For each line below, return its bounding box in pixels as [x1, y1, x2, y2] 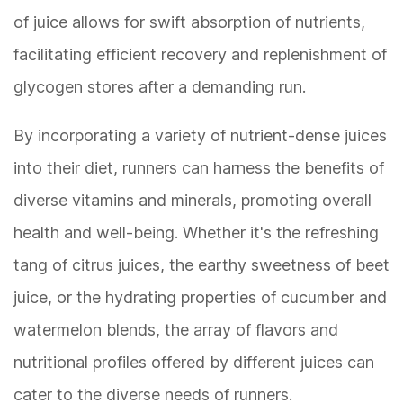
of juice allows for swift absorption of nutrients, [13, 13, 365, 32]
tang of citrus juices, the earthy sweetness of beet [13, 255, 390, 275]
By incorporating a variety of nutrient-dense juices [13, 126, 387, 146]
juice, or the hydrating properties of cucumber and [13, 288, 387, 308]
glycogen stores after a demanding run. [13, 77, 306, 97]
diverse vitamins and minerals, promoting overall [13, 191, 372, 210]
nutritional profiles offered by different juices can [13, 353, 374, 372]
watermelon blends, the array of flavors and [13, 320, 338, 340]
